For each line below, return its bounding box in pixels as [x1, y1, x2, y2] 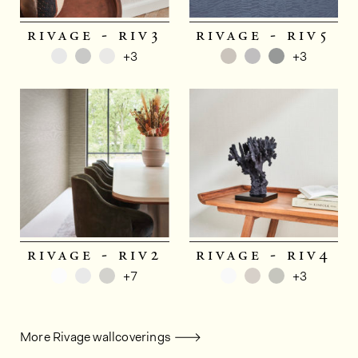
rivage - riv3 [26, 23, 162, 46]
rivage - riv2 [26, 244, 162, 267]
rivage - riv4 [196, 244, 332, 267]
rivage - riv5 [196, 23, 332, 46]
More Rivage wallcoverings [20, 328, 171, 346]
